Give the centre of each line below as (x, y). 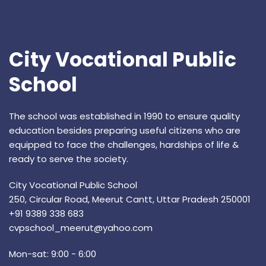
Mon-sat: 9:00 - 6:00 (53, 254)
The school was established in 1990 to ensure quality (124, 116)
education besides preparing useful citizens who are (125, 131)
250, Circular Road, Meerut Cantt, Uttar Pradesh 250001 (130, 199)
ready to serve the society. (69, 159)
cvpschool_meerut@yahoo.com (81, 228)
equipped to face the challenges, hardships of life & (124, 145)
